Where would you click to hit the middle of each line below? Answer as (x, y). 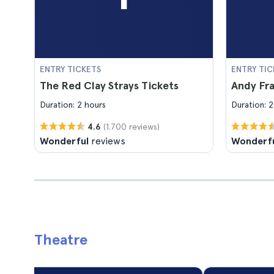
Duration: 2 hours (73, 105)
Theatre (61, 239)
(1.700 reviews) (131, 126)
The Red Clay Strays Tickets (109, 85)
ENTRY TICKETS (70, 69)
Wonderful (64, 141)
